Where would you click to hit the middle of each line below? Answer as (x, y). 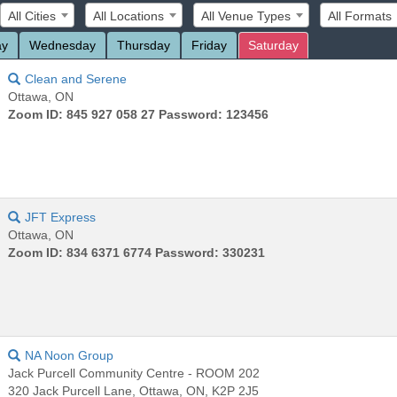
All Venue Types (246, 16)
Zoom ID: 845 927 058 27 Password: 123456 (139, 114)
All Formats (360, 16)
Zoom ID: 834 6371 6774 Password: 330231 (137, 252)
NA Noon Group (70, 355)
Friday (210, 45)
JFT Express (61, 217)
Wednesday (63, 45)
